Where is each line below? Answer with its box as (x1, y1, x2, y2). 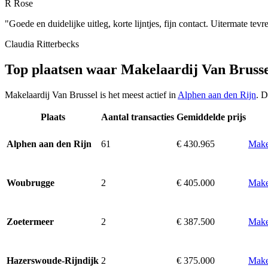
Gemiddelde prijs (176, 111, 246, 122)
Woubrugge (7, 177, 54, 188)
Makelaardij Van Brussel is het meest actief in (5, 89, 178, 100)
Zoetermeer (7, 216, 54, 227)
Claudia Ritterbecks (5, 38, 79, 49)
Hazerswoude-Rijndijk (7, 255, 99, 266)
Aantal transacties (101, 111, 174, 122)
